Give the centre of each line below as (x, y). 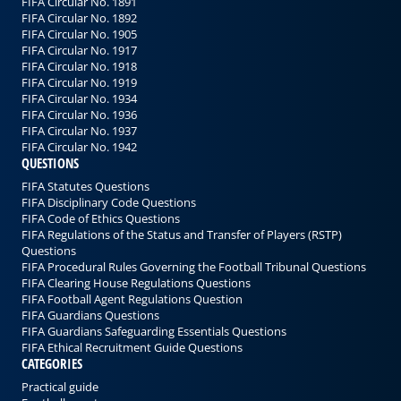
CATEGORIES (52, 364)
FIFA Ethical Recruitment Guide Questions (132, 348)
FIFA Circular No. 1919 (79, 82)
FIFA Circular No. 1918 (79, 66)
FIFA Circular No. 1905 (79, 34)
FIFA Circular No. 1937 (79, 130)
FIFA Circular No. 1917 (79, 50)
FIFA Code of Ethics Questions (101, 219)
